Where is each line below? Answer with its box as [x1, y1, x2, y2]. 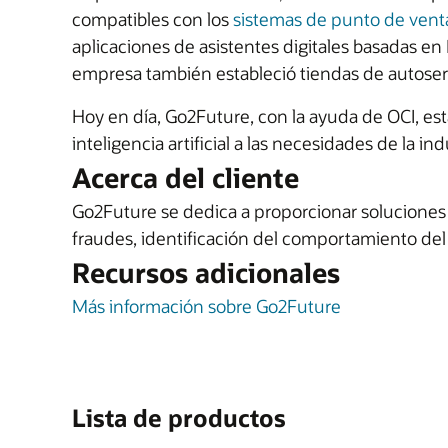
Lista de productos [72, 402, 286, 433]
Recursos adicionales [72, 255, 340, 290]
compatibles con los [72, 7, 233, 31]
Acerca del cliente [72, 160, 299, 195]
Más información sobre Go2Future [72, 294, 341, 318]
